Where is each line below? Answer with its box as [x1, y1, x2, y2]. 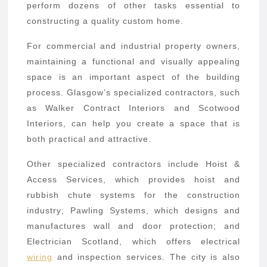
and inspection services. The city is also [52, 252, 240, 262]
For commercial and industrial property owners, [27, 41, 240, 51]
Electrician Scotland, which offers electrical [27, 236, 240, 246]
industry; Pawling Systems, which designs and [27, 205, 240, 215]
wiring [27, 252, 52, 262]
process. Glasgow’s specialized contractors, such [27, 87, 240, 97]
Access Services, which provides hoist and [27, 174, 240, 184]
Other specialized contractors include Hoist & [27, 159, 240, 169]
